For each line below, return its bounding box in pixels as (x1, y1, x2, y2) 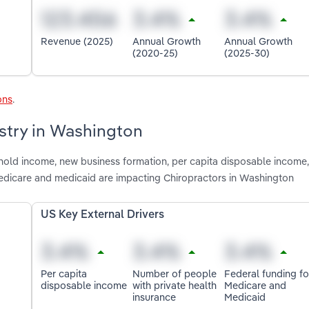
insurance (132, 290, 177, 303)
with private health (132, 278, 217, 292)
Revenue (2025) (41, 34, 114, 48)
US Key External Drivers (41, 210, 165, 221)
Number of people (132, 266, 217, 280)
